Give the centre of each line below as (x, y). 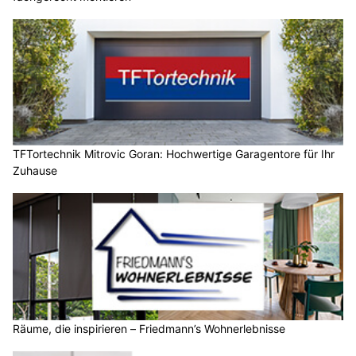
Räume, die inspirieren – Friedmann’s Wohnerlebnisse (149, 328)
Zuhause (35, 171)
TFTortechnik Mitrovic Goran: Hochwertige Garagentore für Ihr (174, 154)
